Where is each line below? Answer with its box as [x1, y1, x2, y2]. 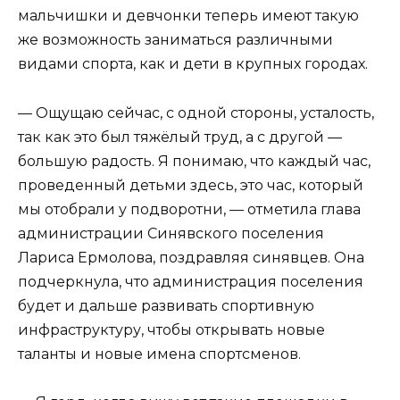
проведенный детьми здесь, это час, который [18, 176, 363, 194]
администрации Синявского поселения [18, 224, 324, 242]
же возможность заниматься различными [18, 31, 333, 49]
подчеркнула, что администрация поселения [18, 272, 363, 290]
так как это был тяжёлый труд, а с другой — [18, 128, 342, 146]
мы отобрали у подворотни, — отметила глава [18, 200, 361, 218]
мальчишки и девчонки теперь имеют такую [18, 7, 359, 25]
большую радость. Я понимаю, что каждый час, [18, 152, 371, 170]
